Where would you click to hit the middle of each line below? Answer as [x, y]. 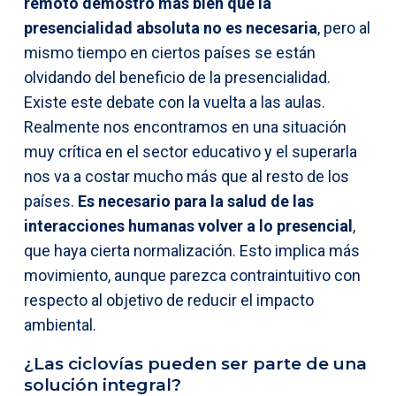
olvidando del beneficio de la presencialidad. [177, 77]
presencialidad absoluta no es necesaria [171, 27]
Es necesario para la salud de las [196, 201]
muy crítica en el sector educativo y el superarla [190, 151]
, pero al [344, 27]
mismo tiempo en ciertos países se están [170, 52]
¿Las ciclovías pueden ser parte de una [195, 363]
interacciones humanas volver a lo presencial [188, 225]
